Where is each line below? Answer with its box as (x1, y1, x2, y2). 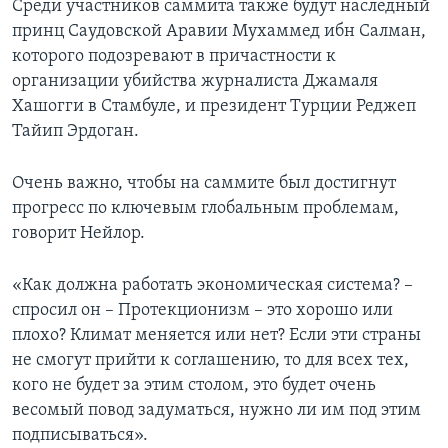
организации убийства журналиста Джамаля (12, 72, 378, 92)
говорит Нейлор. (12, 224, 145, 244)
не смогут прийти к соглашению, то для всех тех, (12, 351, 409, 371)
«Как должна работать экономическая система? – (12, 276, 413, 296)
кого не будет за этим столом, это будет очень (12, 376, 376, 396)
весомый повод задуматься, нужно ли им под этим (12, 401, 421, 421)
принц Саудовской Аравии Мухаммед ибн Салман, (12, 22, 426, 42)
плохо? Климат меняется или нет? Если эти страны (12, 326, 421, 346)
